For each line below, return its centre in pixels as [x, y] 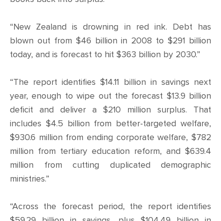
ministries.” [30, 179]
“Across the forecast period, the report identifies [110, 206]
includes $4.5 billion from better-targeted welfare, [110, 124]
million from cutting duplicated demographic [110, 165]
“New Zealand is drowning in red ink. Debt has [110, 27]
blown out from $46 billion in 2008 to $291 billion [110, 41]
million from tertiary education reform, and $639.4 [110, 151]
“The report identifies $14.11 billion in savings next [110, 82]
